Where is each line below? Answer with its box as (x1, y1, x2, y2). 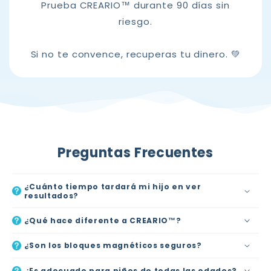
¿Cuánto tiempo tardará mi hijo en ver (24, 181, 201, 192)
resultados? (24, 190, 79, 201)
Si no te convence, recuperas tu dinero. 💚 (30, 48, 241, 61)
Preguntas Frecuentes (57, 143, 214, 163)
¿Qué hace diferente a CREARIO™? (24, 215, 181, 226)
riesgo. (119, 15, 152, 28)
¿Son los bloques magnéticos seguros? (24, 240, 202, 251)
